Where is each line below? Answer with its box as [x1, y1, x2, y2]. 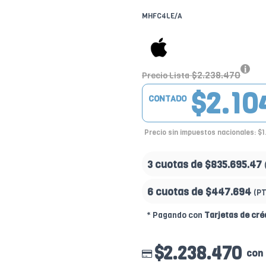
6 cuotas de [147, 185, 205, 199]
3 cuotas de [147, 158, 205, 172]
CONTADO [148, 93, 186, 104]
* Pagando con [147, 210, 204, 221]
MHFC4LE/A [142, 11, 182, 21]
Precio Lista [142, 70, 189, 81]
